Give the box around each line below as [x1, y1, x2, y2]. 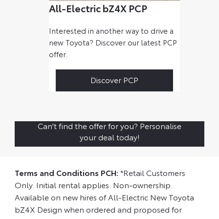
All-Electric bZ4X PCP [49, 1, 148, 15]
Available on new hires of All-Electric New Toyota [15, 191, 194, 203]
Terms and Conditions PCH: [15, 167, 120, 178]
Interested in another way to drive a [49, 25, 174, 36]
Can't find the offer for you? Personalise [38, 120, 181, 131]
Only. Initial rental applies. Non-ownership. [15, 179, 173, 191]
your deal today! [79, 131, 140, 143]
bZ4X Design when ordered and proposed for [15, 203, 182, 215]
